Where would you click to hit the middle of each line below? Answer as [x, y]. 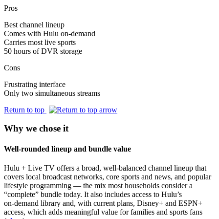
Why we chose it [36, 129]
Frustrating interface [35, 84]
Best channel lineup [34, 24]
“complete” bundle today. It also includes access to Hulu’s [93, 194]
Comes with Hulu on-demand [50, 33]
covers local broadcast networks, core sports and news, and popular [108, 176]
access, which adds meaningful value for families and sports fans [103, 212]
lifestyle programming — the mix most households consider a [98, 185]
